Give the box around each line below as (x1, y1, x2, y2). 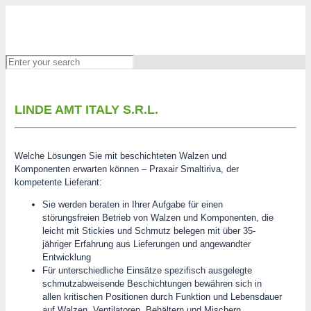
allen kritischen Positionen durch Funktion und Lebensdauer (42, 291, 282, 302)
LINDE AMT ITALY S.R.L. (14, 103, 158, 117)
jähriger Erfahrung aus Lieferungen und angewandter (42, 238, 251, 249)
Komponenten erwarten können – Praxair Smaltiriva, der (14, 163, 239, 174)
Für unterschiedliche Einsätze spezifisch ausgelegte (42, 264, 252, 276)
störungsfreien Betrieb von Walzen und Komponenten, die (42, 212, 274, 223)
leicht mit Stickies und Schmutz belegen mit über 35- (42, 225, 255, 236)
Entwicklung (42, 251, 91, 262)
